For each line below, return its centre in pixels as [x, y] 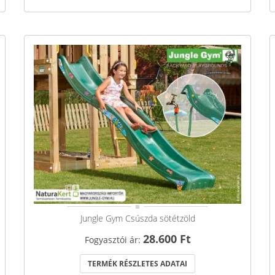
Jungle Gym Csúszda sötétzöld [137, 219]
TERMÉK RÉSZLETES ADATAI [137, 264]
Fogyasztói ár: [114, 240]
